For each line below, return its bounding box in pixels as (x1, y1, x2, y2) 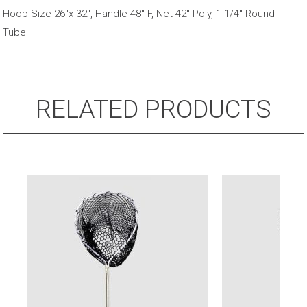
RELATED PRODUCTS (36, 95, 271, 125)
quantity (2, 34, 40, 48)
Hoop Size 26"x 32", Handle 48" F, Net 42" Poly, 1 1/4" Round (3, 8, 275, 21)
